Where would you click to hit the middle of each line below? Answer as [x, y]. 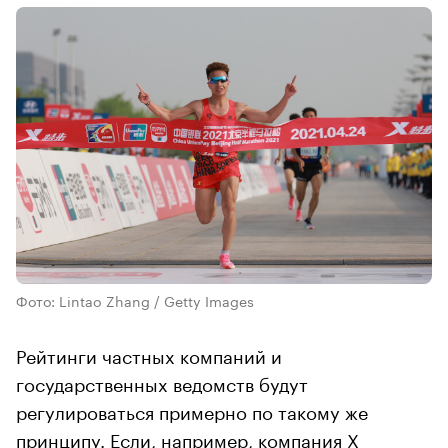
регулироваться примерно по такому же [192, 410]
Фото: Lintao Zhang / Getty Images [135, 300]
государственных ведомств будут [162, 382]
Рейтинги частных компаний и [149, 354]
